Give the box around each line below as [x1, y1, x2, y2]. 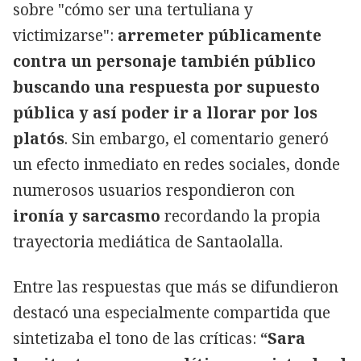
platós [13, 127, 64, 149]
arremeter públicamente [118, 24, 322, 46]
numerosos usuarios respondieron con [13, 179, 295, 201]
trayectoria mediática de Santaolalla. [13, 230, 283, 252]
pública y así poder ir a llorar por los [13, 102, 317, 123]
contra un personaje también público [13, 50, 316, 72]
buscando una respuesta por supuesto [13, 76, 320, 98]
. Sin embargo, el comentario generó [64, 127, 329, 149]
